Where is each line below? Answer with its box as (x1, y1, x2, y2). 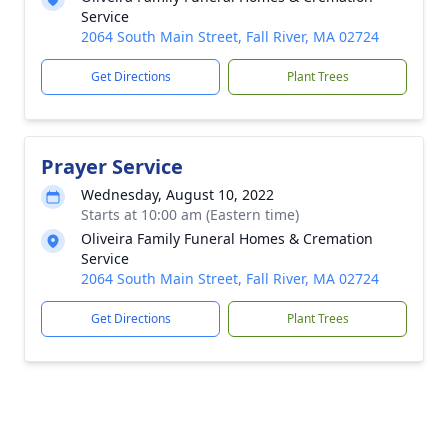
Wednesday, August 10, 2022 (81, 185, 274, 204)
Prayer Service (41, 153, 183, 180)
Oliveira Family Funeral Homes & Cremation (81, 229, 373, 248)
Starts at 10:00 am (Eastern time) (81, 205, 299, 224)
